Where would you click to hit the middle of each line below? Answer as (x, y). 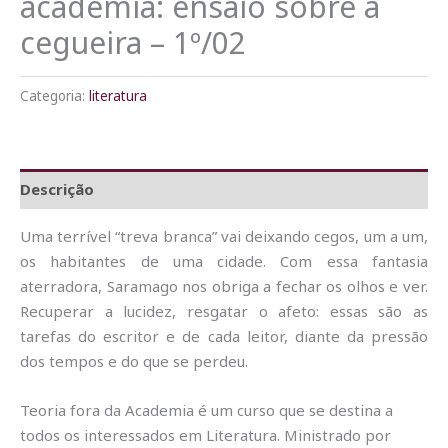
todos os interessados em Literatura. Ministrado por (205, 435)
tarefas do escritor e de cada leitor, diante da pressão (224, 336)
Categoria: (54, 96)
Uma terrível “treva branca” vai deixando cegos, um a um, (224, 236)
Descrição (57, 188)
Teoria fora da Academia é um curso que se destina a (206, 410)
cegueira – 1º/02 (133, 43)
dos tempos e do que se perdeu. (134, 361)
